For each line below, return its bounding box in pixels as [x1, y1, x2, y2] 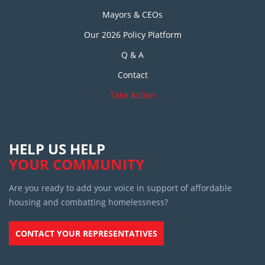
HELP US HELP [9, 139, 105, 159]
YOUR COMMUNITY [9, 154, 144, 174]
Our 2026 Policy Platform [83, 29, 182, 40]
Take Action [109, 89, 156, 101]
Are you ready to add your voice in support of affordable [9, 182, 232, 193]
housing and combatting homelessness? [9, 196, 168, 208]
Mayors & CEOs [102, 9, 163, 20]
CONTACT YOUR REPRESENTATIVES [15, 228, 157, 239]
